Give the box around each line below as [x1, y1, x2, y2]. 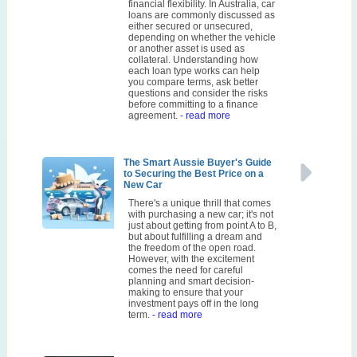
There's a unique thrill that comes [128, 197, 272, 209]
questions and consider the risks [128, 87, 269, 99]
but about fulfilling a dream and [128, 230, 263, 242]
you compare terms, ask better [128, 76, 259, 88]
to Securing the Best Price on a [124, 167, 265, 179]
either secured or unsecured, [128, 20, 253, 32]
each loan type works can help [128, 65, 261, 76]
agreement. [128, 109, 181, 121]
